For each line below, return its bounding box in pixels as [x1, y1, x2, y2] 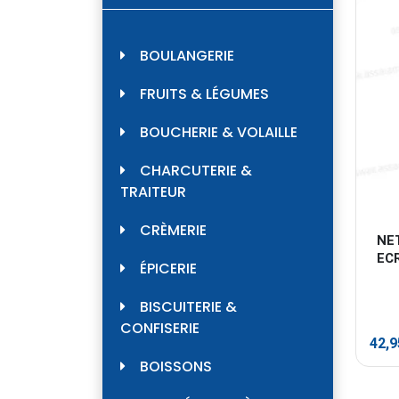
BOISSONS [140, 356, 212, 378]
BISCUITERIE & [140, 297, 237, 318]
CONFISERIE [120, 318, 199, 339]
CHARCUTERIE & [140, 160, 252, 182]
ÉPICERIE [140, 258, 197, 280]
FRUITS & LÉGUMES [140, 84, 269, 105]
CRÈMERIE [140, 220, 207, 241]
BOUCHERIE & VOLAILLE [140, 122, 297, 143]
